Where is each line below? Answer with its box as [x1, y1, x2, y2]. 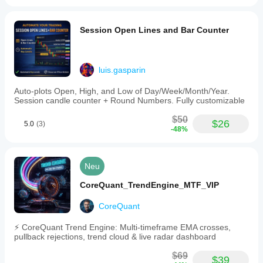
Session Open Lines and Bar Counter [80, 25, 229, 35]
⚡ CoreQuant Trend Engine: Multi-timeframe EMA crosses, [14, 222, 231, 232]
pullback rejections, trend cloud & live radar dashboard [14, 232, 216, 241]
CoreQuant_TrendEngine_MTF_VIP [80, 180, 219, 190]
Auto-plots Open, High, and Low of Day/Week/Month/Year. [14, 86, 230, 96]
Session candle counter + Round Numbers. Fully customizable [14, 96, 245, 105]
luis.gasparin [99, 65, 146, 75]
